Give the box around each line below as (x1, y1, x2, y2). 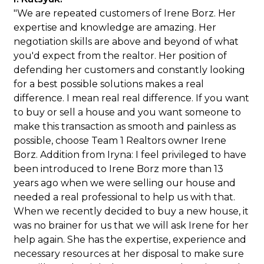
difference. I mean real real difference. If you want (14, 93, 250, 104)
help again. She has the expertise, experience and (14, 234, 247, 245)
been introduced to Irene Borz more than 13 (14, 163, 224, 174)
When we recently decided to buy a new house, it (14, 206, 249, 217)
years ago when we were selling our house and (14, 177, 236, 189)
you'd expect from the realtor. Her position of (14, 50, 227, 61)
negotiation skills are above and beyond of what (14, 36, 239, 47)
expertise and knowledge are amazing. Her (14, 22, 217, 33)
